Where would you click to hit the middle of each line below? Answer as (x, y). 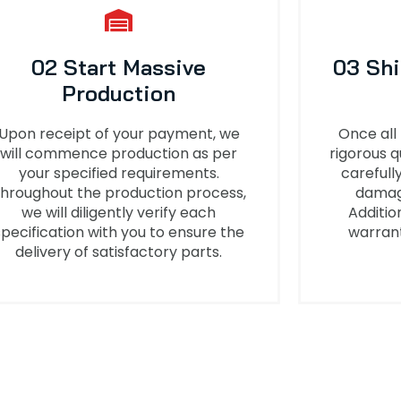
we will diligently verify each (119, 212)
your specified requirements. (119, 173)
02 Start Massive (119, 67)
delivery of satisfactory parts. (119, 252)
